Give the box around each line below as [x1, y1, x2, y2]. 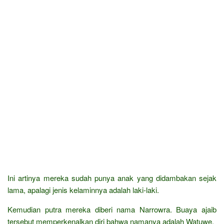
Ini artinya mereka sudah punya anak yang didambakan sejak [7, 172, 216, 183]
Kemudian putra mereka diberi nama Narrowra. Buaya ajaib [7, 203, 216, 214]
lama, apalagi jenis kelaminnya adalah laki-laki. [7, 184, 159, 195]
